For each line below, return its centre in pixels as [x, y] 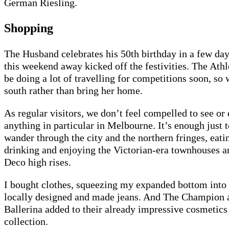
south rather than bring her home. [73, 91]
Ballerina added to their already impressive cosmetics [116, 209]
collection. [26, 222]
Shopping [29, 28]
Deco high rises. [38, 162]
